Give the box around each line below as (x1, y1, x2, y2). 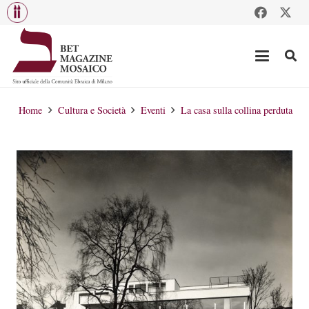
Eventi (140, 103, 166, 117)
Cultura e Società (57, 103, 126, 117)
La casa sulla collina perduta (181, 103, 292, 117)
